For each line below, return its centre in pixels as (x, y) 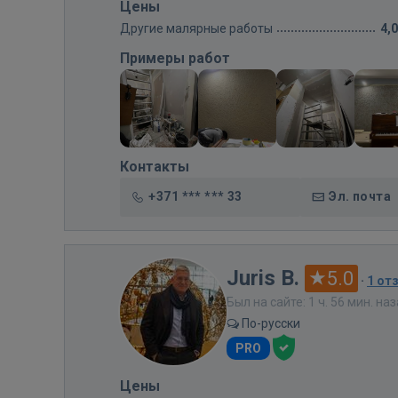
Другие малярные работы (196, 28)
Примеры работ (175, 58)
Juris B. (263, 278)
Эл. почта (360, 196)
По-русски (270, 323)
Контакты (155, 166)
